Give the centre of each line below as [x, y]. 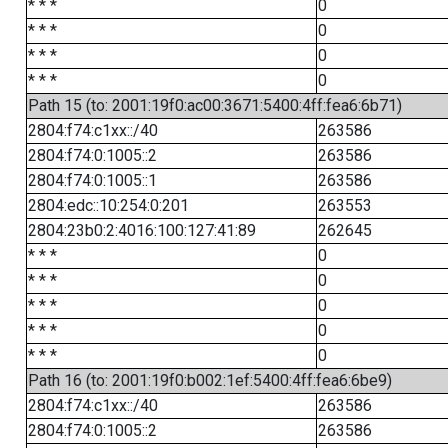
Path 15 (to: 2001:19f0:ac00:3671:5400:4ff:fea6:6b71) [214, 105]
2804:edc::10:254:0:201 [108, 205]
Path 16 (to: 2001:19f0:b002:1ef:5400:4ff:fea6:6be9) [209, 380]
